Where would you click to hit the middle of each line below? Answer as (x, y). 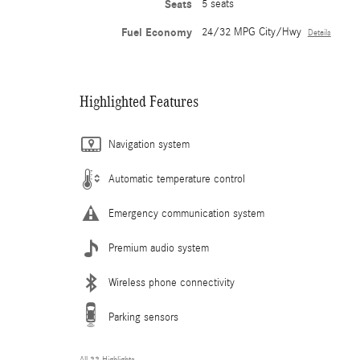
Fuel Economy (156, 33)
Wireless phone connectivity (172, 283)
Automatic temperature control (177, 180)
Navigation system (149, 145)
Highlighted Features (139, 102)
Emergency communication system (186, 214)
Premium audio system (159, 249)
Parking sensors (143, 318)
